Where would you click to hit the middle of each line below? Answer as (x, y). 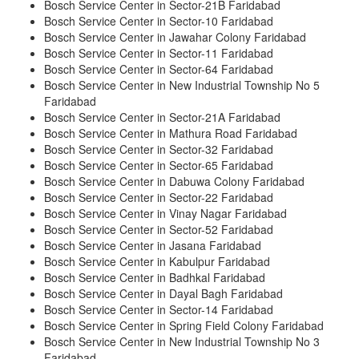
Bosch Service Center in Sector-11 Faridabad (159, 53)
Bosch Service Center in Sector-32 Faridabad (159, 149)
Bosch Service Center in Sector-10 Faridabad (159, 21)
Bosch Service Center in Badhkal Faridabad (155, 278)
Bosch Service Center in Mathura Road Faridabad (171, 133)
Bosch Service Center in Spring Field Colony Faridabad (184, 326)
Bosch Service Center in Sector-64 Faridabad (159, 69)
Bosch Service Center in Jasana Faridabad (153, 246)
